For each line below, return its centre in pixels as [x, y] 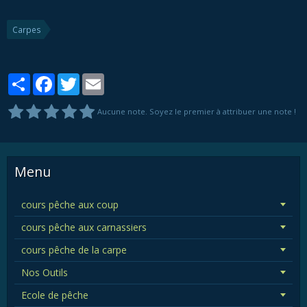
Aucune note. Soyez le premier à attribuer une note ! [197, 112]
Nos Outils [45, 272]
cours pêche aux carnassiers [84, 227]
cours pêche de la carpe [74, 249]
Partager [49, 78]
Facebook [77, 78]
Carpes [27, 29]
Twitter [95, 78]
